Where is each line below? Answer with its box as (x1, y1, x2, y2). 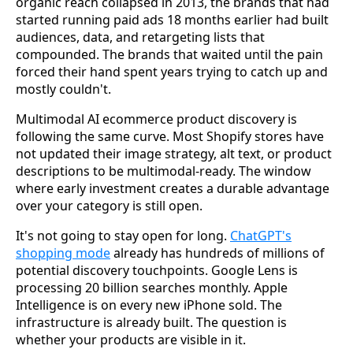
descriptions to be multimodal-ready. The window (16, 162, 311, 180)
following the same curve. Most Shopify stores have (16, 127, 324, 145)
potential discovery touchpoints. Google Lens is (16, 261, 298, 279)
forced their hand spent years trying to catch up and (16, 62, 328, 80)
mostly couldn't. (16, 80, 111, 98)
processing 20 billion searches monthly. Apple (16, 278, 288, 296)
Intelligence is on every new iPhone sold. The (16, 295, 282, 314)
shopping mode (16, 243, 110, 262)
